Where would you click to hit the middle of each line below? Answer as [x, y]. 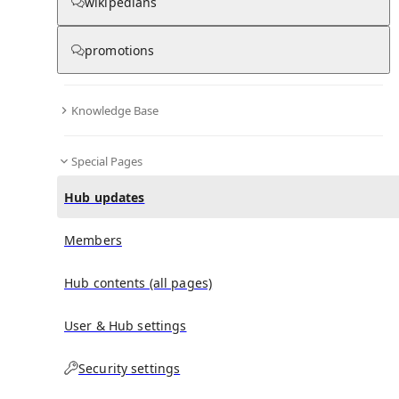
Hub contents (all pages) [138, 282]
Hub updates [105, 197]
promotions [120, 50]
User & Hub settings [126, 325]
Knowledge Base [115, 110]
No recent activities [216, 100]
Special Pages [107, 161]
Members [93, 240]
